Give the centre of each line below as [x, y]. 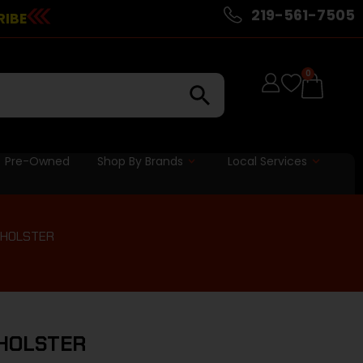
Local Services [268, 161]
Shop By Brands [140, 161]
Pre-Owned [37, 161]
